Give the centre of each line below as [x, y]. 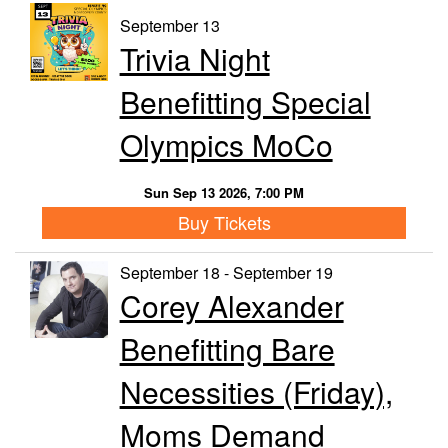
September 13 [169, 25]
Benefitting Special [245, 101]
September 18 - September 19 [226, 272]
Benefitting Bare [227, 348]
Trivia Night [194, 58]
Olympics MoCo [226, 144]
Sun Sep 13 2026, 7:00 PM [224, 192]
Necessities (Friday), [256, 391]
